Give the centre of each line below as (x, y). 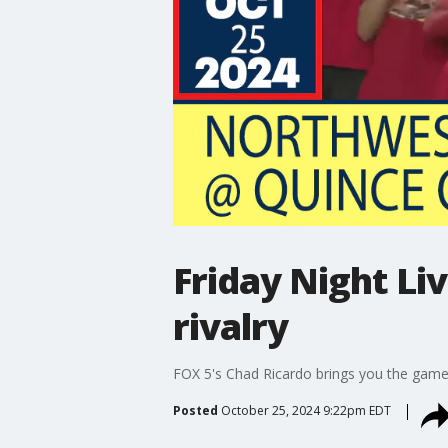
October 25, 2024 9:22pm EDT (305, 410)
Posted (195, 410)
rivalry (230, 326)
